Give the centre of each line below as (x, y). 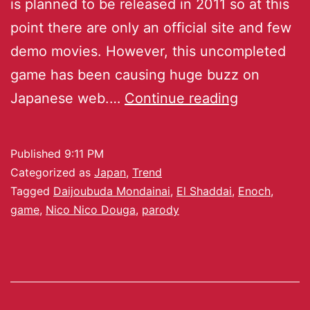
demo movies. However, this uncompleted (148, 51)
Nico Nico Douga (91, 209)
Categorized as (52, 172)
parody (161, 209)
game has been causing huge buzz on (135, 74)
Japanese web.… (67, 98)
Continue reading (181, 98)
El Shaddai (204, 191)
